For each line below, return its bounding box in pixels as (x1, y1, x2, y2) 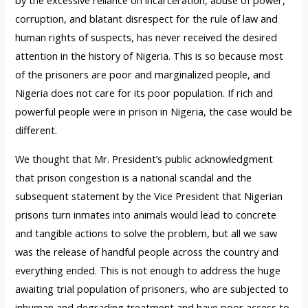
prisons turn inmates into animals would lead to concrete (15, 207, 277, 221)
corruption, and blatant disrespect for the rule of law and (15, 11, 278, 25)
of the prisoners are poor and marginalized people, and (15, 67, 271, 81)
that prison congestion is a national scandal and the (15, 170, 252, 184)
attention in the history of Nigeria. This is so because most (15, 48, 284, 63)
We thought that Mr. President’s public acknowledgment (15, 151, 274, 166)
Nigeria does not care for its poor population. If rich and (15, 85, 274, 100)
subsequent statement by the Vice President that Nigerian (15, 188, 283, 203)
